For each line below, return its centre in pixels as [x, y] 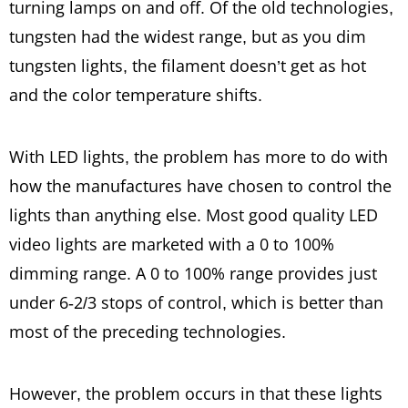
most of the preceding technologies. [148, 331]
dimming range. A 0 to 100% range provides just [193, 273]
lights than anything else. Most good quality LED [194, 214]
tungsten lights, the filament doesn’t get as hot [188, 65]
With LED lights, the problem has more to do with [199, 156]
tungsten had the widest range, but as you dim [188, 36]
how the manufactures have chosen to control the [200, 185]
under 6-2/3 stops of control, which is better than [196, 302]
